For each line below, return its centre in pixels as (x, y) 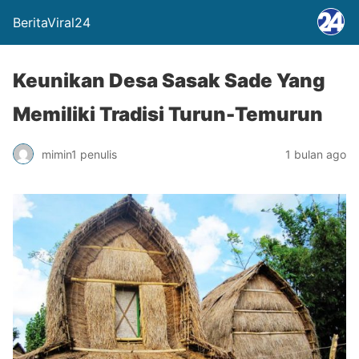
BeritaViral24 (52, 22)
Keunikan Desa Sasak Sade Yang (169, 81)
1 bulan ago (316, 154)
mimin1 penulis (79, 154)
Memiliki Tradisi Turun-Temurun (168, 114)
